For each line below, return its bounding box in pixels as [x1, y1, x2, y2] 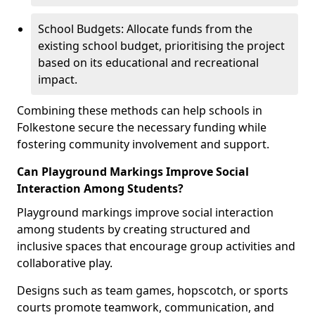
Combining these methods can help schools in [17, 103, 262, 118]
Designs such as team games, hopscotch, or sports [17, 283, 288, 298]
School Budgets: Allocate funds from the [38, 21, 252, 37]
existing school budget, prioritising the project [38, 38, 285, 53]
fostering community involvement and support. [17, 136, 269, 152]
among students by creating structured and [17, 221, 250, 237]
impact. [38, 72, 77, 87]
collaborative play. [17, 255, 112, 271]
